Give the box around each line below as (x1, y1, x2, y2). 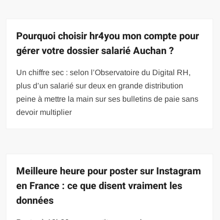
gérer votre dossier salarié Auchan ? (16, 43, 174, 58)
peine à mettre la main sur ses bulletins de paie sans (16, 94, 199, 103)
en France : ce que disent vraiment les (16, 178, 183, 193)
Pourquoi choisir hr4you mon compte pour (16, 28, 199, 43)
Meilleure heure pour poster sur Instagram (16, 164, 201, 178)
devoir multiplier (16, 108, 72, 116)
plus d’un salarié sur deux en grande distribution (16, 81, 184, 90)
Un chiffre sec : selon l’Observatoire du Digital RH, (16, 68, 191, 77)
